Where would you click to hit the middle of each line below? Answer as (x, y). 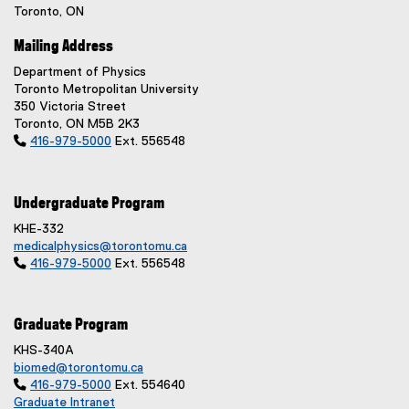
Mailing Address (63, 47)
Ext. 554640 (148, 385)
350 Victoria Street (70, 107)
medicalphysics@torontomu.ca (100, 246)
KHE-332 (39, 229)
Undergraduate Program (89, 204)
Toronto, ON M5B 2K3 (77, 124)
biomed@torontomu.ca (79, 368)
